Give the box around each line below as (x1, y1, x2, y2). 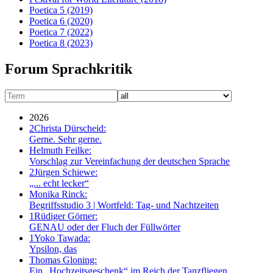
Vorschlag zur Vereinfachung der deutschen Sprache (29, 155, 230, 166)
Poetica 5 (29, 4, 65, 15)
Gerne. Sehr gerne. (29, 133, 102, 144)
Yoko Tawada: (34, 232, 90, 243)
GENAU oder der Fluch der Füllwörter (29, 221, 180, 232)
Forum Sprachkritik (5, 60, 132, 77)
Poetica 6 (29, 15, 65, 26)
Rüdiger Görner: (34, 210, 97, 221)
